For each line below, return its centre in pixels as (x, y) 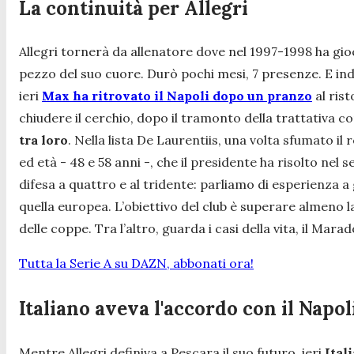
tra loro (43, 140)
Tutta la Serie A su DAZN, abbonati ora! (136, 264)
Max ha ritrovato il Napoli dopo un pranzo (177, 96)
